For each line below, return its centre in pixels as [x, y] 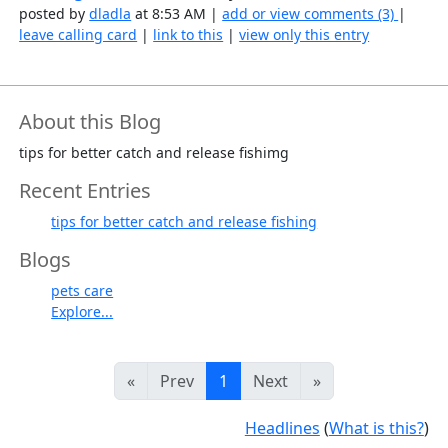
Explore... [82, 312]
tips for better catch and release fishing [184, 222]
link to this [188, 35]
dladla [110, 14]
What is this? [376, 428]
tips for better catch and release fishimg [154, 153]
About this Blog [90, 122]
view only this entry [304, 35]
